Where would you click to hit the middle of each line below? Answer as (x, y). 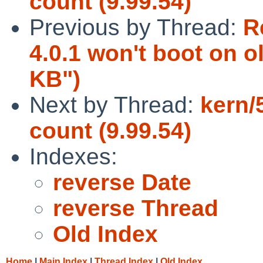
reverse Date (122, 182)
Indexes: (73, 156)
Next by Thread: (115, 104)
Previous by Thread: (136, 27)
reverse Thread (136, 208)
